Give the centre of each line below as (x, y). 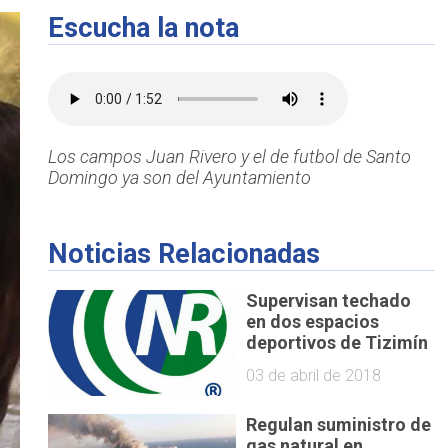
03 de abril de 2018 (314, 375)
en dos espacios (313, 321)
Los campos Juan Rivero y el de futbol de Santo (229, 157)
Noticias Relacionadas (183, 254)
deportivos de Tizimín (337, 342)
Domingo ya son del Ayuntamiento (179, 178)
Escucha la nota (143, 28)
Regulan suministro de (339, 425)
